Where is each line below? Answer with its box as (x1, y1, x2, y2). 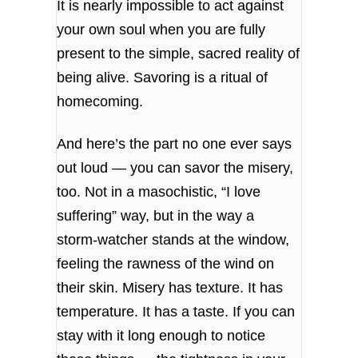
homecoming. (57, 93, 144, 109)
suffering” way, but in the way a (57, 208, 255, 225)
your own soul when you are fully (57, 21, 266, 38)
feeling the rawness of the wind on (57, 256, 275, 272)
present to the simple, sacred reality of (57, 45, 300, 62)
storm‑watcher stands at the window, (57, 232, 290, 249)
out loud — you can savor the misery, (57, 160, 294, 177)
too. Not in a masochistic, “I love (57, 184, 261, 201)
